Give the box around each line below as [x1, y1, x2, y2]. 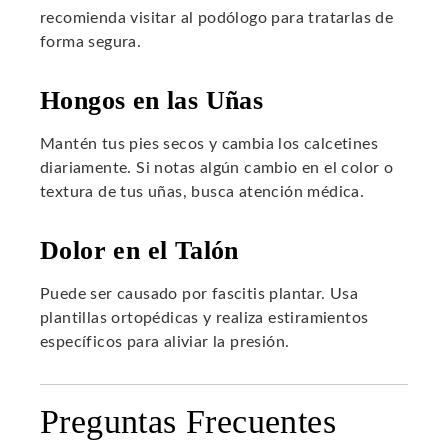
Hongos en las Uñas [40, 86, 264, 116]
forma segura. [40, 34, 142, 51]
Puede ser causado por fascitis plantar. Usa [40, 286, 359, 303]
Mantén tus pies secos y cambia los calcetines [40, 136, 378, 153]
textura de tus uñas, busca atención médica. [40, 184, 365, 201]
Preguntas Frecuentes [40, 403, 336, 441]
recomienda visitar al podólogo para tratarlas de [40, 10, 394, 27]
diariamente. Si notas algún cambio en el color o [40, 160, 394, 177]
